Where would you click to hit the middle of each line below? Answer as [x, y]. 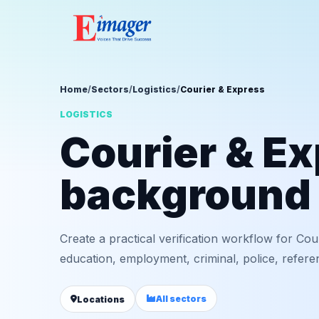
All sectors [181, 298]
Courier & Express [223, 89]
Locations [101, 299]
